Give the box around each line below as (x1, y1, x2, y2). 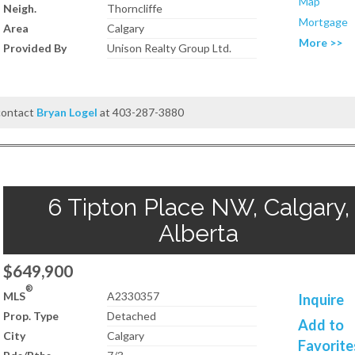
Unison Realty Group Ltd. (107, 41, 232, 55)
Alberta (158, 219, 239, 247)
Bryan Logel (36, 105, 98, 119)
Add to (298, 316, 345, 334)
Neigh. (3, 2, 36, 15)
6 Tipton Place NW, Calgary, (47, 193, 349, 221)
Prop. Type (3, 309, 59, 323)
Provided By (3, 41, 67, 55)
